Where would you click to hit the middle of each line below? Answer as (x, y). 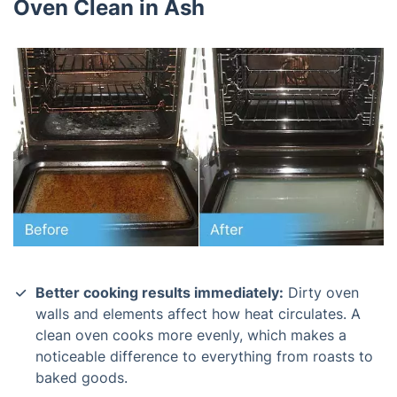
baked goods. (82, 377)
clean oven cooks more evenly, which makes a (191, 335)
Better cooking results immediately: (160, 292)
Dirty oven (321, 292)
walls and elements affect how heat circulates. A (198, 313)
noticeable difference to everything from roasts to (204, 356)
